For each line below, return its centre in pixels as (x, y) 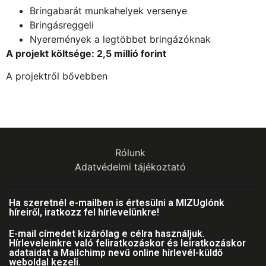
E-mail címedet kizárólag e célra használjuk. (107, 233)
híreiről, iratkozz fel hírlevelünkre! (84, 212)
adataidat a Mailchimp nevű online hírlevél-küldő (116, 252)
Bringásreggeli (62, 25)
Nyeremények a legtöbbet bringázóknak (120, 39)
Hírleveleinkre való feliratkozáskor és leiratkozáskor (127, 243)
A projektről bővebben (57, 76)
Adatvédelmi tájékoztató (130, 167)
